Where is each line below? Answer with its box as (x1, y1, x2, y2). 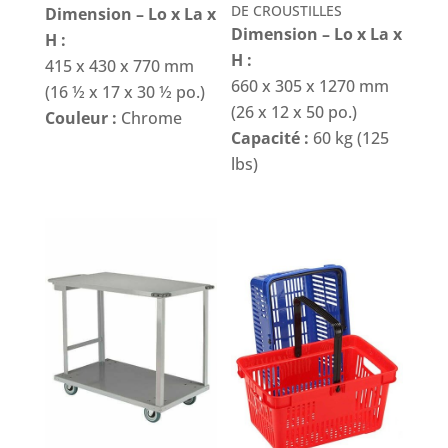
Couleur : (44, 106, 117, 129)
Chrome (116, 106, 182, 129)
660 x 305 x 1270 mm (231, 74, 390, 97)
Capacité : (231, 126, 310, 149)
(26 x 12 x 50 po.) (231, 100, 358, 123)
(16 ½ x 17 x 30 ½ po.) (44, 80, 205, 103)
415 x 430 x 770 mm (44, 54, 194, 77)
